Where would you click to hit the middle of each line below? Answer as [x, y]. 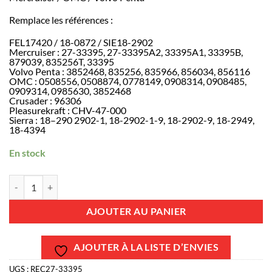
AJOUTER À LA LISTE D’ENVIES [146, 247]
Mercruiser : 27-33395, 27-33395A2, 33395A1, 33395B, [126, 52]
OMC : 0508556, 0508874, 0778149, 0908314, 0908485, [128, 81]
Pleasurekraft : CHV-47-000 [68, 110]
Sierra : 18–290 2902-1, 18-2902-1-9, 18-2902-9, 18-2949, [132, 120]
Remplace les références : [61, 19]
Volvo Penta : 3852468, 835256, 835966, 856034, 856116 [130, 71]
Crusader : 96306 [45, 100]
